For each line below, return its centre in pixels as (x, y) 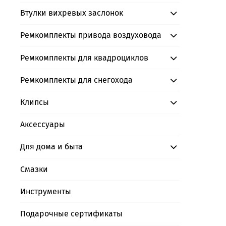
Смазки (34, 169)
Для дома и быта (51, 147)
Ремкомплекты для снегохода (76, 80)
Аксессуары (43, 125)
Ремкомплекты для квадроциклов (84, 58)
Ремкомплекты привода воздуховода (91, 35)
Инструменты (46, 191)
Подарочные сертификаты (71, 213)
